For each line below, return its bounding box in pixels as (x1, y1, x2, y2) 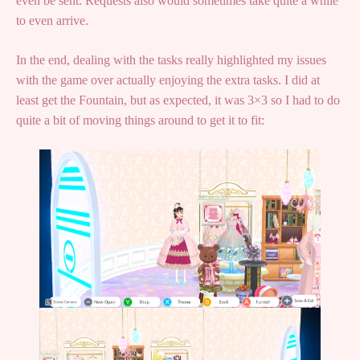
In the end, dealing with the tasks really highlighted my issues (16, 53, 326, 67)
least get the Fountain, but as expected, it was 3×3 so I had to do (16, 93, 340, 108)
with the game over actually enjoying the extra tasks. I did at (16, 73, 320, 88)
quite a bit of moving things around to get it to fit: (16, 113, 264, 128)
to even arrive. (16, 14, 88, 28)
